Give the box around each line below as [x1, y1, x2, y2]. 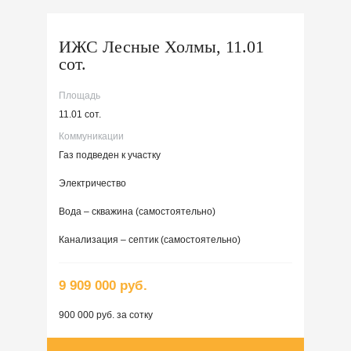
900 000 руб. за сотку [59, 309, 153, 320]
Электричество [59, 177, 126, 189]
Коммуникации [59, 130, 124, 142]
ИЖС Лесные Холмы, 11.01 [59, 36, 264, 56]
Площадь [59, 89, 100, 101]
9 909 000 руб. [59, 277, 147, 293]
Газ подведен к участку [59, 149, 161, 161]
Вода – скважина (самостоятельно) [59, 205, 215, 217]
